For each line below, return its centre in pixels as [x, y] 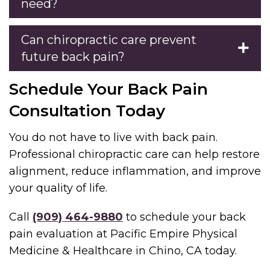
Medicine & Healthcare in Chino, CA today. [123, 250]
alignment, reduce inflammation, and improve [135, 171]
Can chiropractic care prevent [109, 39]
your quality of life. [58, 188]
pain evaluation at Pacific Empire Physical [123, 234]
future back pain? [73, 56]
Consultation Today [87, 111]
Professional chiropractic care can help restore [134, 154]
